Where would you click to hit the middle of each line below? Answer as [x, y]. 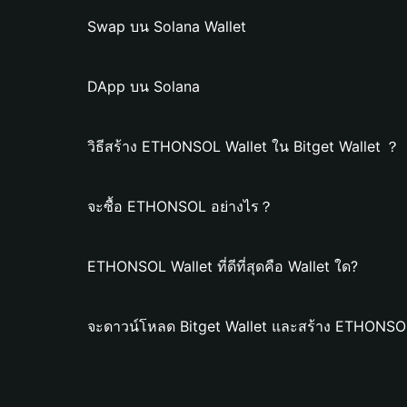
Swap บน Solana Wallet [167, 26]
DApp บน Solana [144, 86]
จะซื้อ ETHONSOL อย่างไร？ [180, 206]
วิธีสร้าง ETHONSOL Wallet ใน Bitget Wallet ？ [243, 146]
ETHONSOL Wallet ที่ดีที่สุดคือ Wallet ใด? [223, 266]
